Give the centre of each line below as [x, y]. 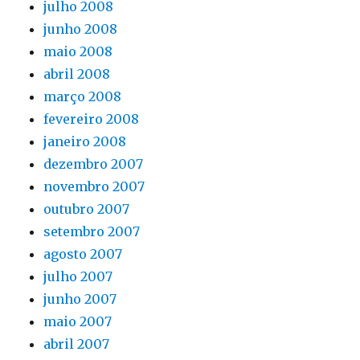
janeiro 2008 [85, 141]
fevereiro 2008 [92, 119]
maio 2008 [78, 51]
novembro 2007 [94, 186]
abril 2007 [77, 344]
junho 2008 [81, 29]
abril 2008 [77, 74]
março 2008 [83, 96]
